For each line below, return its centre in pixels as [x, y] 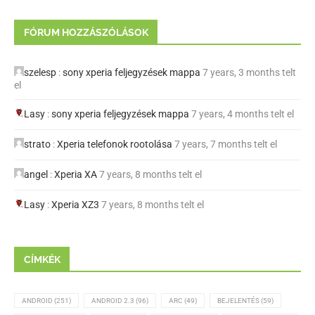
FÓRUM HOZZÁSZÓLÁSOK [86, 33]
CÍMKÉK [42, 260]
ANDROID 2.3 [113, 301]
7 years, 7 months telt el [226, 144]
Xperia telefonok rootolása [115, 144]
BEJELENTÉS [238, 301]
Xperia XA [76, 175]
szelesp [40, 73]
